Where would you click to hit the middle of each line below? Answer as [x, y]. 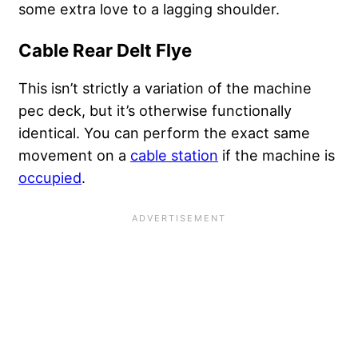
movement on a [74, 155]
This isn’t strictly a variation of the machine [165, 88]
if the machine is [276, 155]
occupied [50, 178]
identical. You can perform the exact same [164, 133]
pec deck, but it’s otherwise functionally [155, 111]
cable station [174, 155]
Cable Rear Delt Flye [105, 51]
